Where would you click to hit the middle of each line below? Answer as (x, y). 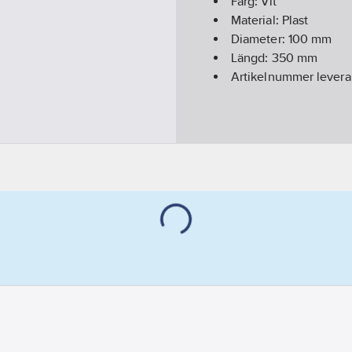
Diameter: (260, 39)
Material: (257, 20)
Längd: (251, 58)
